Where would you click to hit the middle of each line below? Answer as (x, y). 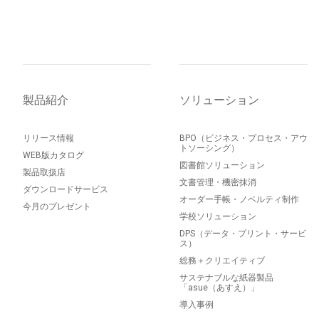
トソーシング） (209, 148)
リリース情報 (48, 138)
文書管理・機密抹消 (218, 183)
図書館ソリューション (222, 166)
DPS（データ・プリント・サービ (243, 234)
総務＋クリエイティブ (222, 261)
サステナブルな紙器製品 (226, 278)
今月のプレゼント (57, 207)
